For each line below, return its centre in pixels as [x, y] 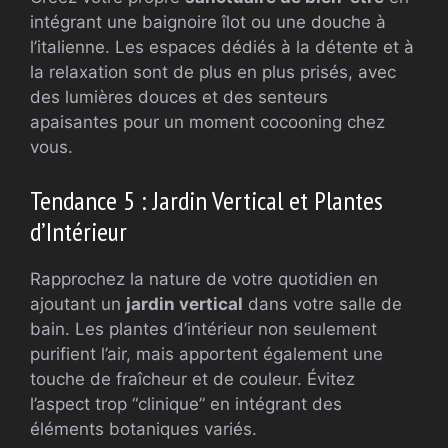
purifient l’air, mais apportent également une [206, 354]
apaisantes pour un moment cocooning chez [207, 121]
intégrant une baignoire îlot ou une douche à [208, 21]
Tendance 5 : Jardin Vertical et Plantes [206, 201]
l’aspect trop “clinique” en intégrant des [186, 404]
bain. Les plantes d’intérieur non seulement [203, 329]
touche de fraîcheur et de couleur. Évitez [192, 379]
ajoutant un [78, 304]
